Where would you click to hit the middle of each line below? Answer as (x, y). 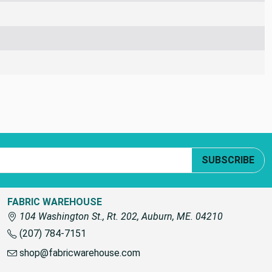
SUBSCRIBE (228, 160)
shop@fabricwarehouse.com (79, 253)
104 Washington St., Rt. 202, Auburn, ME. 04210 (120, 216)
